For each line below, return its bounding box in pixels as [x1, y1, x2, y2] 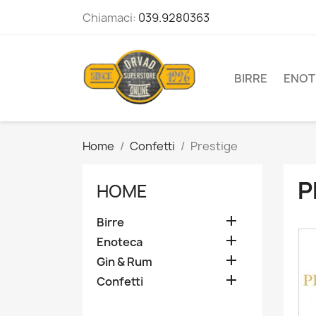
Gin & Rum [97, 254, 152, 270]
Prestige [190, 138, 238, 154]
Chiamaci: [83, 10, 138, 25]
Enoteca [97, 234, 142, 250]
